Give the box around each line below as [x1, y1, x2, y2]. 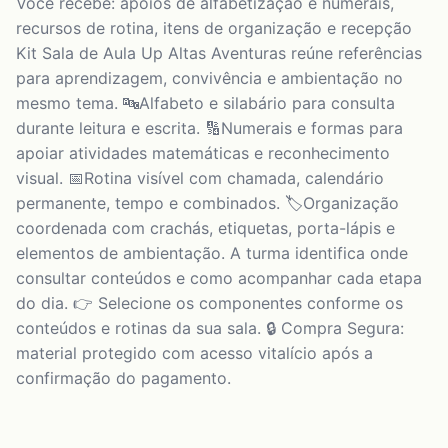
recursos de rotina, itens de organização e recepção [16, 17, 412, 38]
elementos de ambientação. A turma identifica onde [16, 242, 408, 263]
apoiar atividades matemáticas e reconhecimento [16, 142, 390, 163]
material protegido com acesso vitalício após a [16, 342, 373, 363]
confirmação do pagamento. [16, 367, 231, 388]
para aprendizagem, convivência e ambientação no [16, 67, 403, 88]
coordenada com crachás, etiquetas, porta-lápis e [16, 217, 395, 238]
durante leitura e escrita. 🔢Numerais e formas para [16, 117, 403, 138]
